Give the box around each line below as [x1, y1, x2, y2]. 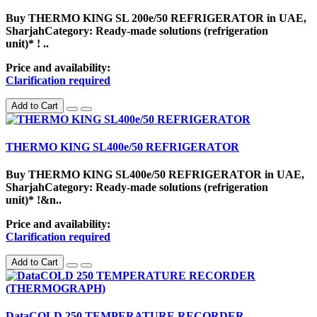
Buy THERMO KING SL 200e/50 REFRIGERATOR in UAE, [6, 11, 306, 24]
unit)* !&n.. [6, 194, 62, 207]
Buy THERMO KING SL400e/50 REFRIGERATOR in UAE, [6, 168, 304, 181]
